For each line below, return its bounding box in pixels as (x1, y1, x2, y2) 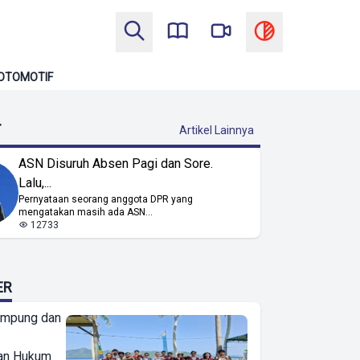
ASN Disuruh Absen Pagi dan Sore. (18, 156, 214, 171)
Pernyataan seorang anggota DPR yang (18, 194, 194, 205)
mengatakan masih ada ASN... (18, 207, 153, 218)
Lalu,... (18, 175, 52, 190)
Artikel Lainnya (179, 124, 254, 137)
